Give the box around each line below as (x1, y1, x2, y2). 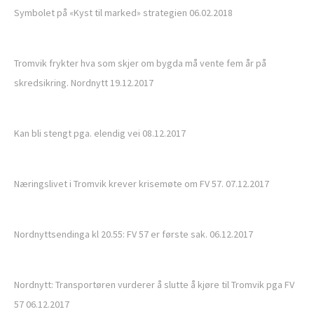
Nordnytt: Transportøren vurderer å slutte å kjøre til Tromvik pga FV (14, 278, 294, 291)
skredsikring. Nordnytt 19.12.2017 (14, 76, 153, 89)
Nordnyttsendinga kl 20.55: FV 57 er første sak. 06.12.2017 (14, 228, 253, 240)
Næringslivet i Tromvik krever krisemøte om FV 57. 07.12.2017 (14, 177, 269, 190)
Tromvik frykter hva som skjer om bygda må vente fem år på (14, 57, 266, 69)
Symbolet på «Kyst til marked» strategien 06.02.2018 (14, 6, 233, 19)
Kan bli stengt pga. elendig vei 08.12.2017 (14, 127, 186, 139)
